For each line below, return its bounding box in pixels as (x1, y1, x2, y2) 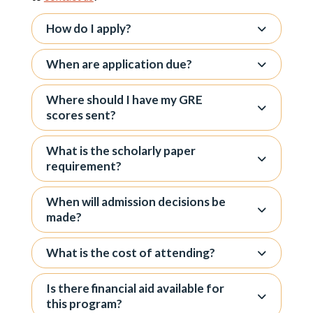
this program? (45, 296, 122, 311)
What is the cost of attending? (45, 245, 215, 260)
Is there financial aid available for (45, 281, 224, 296)
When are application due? (45, 57, 192, 71)
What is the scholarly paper (45, 143, 196, 158)
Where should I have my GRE (45, 92, 203, 107)
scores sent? (45, 108, 116, 122)
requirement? (45, 159, 122, 173)
